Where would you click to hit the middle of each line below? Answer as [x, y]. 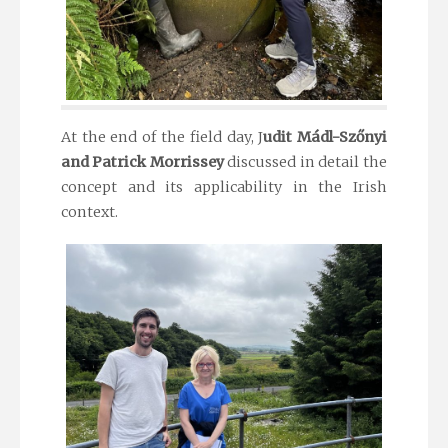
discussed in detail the [305, 161]
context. [90, 211]
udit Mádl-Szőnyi [325, 136]
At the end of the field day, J [162, 136]
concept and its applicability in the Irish [224, 186]
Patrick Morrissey [158, 161]
